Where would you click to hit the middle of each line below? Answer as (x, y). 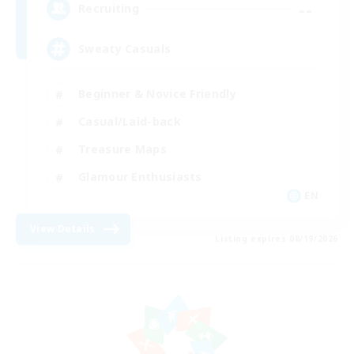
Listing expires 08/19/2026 (277, 238)
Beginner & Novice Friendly (157, 94)
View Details (63, 228)
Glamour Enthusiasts (140, 177)
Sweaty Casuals (125, 49)
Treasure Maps (122, 149)
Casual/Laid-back (130, 122)
